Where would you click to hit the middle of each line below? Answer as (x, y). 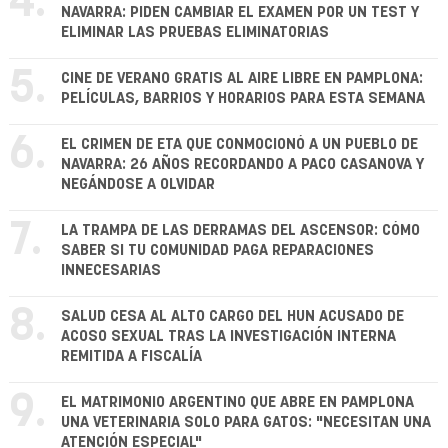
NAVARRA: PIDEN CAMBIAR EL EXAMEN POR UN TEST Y (240, 13)
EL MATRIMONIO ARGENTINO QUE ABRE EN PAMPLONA (237, 403)
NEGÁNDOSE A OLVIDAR (138, 185)
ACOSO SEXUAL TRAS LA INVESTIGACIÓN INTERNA (228, 337)
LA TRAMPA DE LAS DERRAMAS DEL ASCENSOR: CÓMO (240, 231)
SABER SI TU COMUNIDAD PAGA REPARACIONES (217, 251)
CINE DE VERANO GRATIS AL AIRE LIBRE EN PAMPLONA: (242, 79)
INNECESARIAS (111, 271)
